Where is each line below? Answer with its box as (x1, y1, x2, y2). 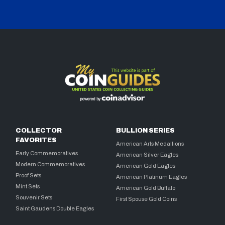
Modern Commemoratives (16, 161, 85, 167)
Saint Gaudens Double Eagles (16, 205, 94, 211)
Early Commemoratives (16, 150, 78, 156)
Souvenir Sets (16, 194, 53, 200)
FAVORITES (16, 136, 57, 144)
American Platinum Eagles (116, 173, 187, 180)
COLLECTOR (16, 127, 62, 134)
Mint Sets (16, 183, 40, 189)
